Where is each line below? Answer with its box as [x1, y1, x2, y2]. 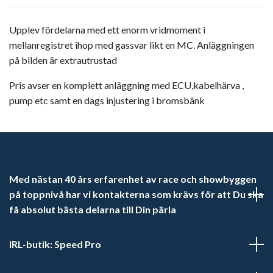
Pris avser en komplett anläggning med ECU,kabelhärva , [9, 79, 244, 91]
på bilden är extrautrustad [9, 54, 117, 66]
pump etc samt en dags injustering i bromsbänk [9, 94, 205, 107]
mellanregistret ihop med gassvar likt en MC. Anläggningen [9, 39, 254, 51]
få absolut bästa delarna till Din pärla [9, 204, 176, 216]
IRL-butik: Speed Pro [9, 238, 101, 250]
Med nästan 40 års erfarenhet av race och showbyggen [9, 173, 257, 185]
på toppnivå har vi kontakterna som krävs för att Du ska [9, 188, 263, 200]
